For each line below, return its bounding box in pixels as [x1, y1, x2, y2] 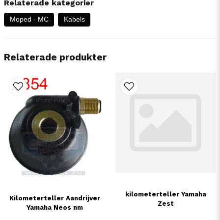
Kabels [63, 15, 85, 24]
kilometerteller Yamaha [125, 190, 206, 198]
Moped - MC [9, 15, 49, 24]
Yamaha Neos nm [26, 203, 83, 211]
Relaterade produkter [4, 51, 107, 63]
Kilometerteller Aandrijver [9, 194, 100, 202]
